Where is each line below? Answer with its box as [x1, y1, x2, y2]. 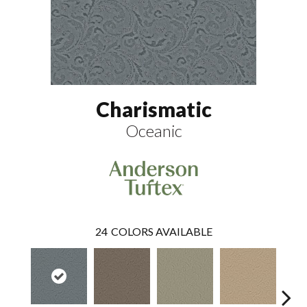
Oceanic [125, 121, 182, 141]
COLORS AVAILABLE [110, 224, 212, 238]
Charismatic [95, 97, 212, 122]
